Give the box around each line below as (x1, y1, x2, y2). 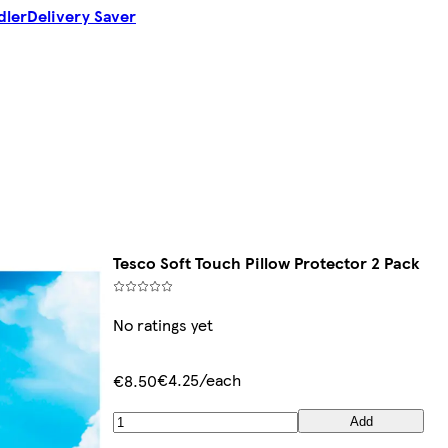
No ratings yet (113, 313, 214, 337)
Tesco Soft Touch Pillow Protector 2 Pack (113, 251, 420, 275)
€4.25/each (157, 368, 242, 392)
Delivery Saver (27, 4, 136, 28)
